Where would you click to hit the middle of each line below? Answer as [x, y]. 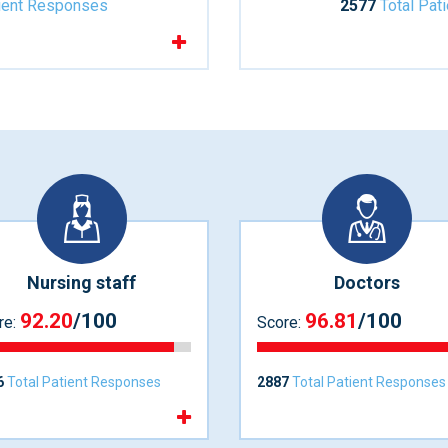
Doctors [366, 282]
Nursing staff [81, 282]
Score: [281, 323]
